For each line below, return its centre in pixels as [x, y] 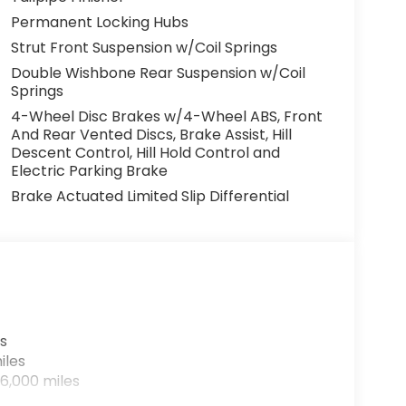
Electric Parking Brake [89, 171]
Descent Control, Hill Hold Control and [145, 153]
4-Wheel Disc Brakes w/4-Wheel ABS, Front [166, 117]
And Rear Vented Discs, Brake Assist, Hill [151, 135]
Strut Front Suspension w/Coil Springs [144, 48]
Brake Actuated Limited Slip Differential [150, 197]
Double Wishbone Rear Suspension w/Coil [158, 73]
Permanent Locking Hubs [99, 23]
